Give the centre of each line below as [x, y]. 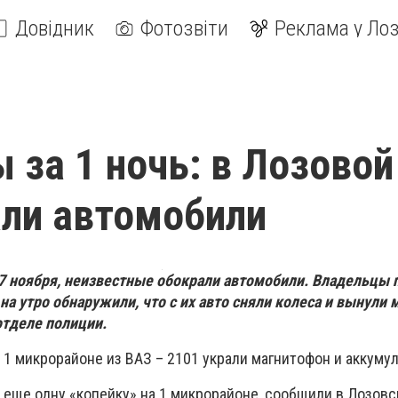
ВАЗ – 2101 [164, 359]
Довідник [55, 28]
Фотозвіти [184, 28]
